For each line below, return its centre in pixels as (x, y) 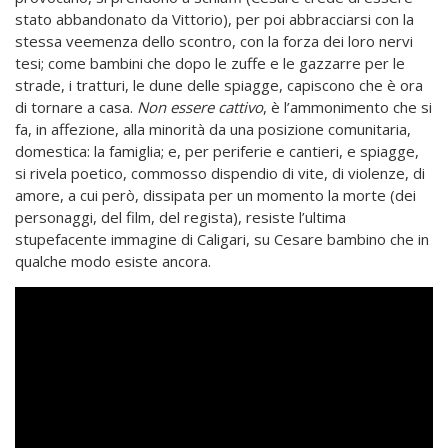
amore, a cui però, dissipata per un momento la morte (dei (215, 194)
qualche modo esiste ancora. (113, 260)
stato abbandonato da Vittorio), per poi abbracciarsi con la (214, 18)
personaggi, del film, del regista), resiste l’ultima (180, 216)
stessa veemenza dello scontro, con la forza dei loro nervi (214, 40)
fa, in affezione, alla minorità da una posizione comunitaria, (213, 128)
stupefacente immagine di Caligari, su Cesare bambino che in (222, 238)
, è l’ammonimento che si (347, 106)
